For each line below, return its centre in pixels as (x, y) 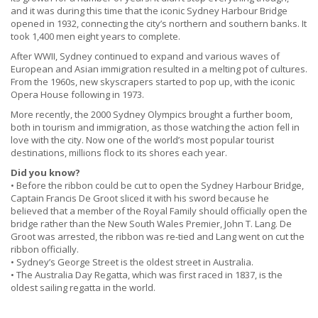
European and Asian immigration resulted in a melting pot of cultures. (159, 69)
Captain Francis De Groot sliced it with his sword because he (140, 198)
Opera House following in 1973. (77, 95)
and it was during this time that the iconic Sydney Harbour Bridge (149, 11)
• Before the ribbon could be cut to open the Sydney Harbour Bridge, (157, 186)
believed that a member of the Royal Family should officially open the (159, 211)
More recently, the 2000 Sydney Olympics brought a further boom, (152, 115)
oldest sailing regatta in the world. (83, 288)
